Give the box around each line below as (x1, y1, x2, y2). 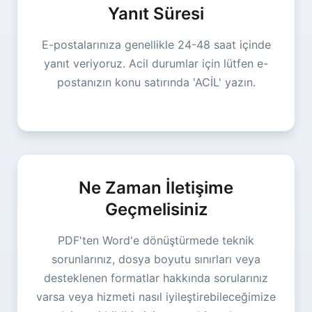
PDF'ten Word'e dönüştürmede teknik (58, 233, 254, 247)
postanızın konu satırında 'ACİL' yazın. (56, 75, 256, 89)
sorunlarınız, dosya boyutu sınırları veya (52, 252, 260, 266)
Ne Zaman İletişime (79, 178, 233, 198)
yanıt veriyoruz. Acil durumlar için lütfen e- (44, 56, 268, 70)
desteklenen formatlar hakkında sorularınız (44, 271, 268, 285)
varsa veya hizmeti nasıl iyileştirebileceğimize (36, 290, 276, 304)
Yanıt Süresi (108, 3, 204, 24)
